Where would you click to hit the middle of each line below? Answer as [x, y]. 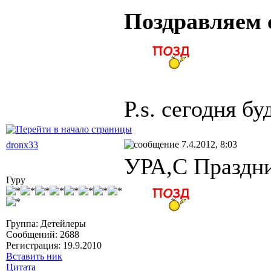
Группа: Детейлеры [46, 223]
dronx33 [22, 145]
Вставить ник [34, 256]
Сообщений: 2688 [43, 234]
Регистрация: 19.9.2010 [54, 245]
